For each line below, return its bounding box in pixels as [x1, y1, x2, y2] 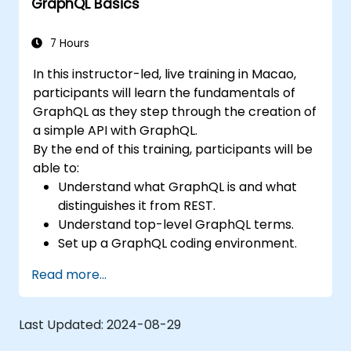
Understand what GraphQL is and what [58, 177, 298, 196]
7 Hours [47, 35, 89, 51]
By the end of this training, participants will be [33, 139, 313, 158]
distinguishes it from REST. [58, 196, 216, 215]
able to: [33, 158, 80, 177]
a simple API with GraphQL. [33, 121, 198, 139]
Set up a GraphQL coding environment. [58, 233, 298, 252]
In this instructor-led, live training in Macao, [33, 64, 297, 83]
